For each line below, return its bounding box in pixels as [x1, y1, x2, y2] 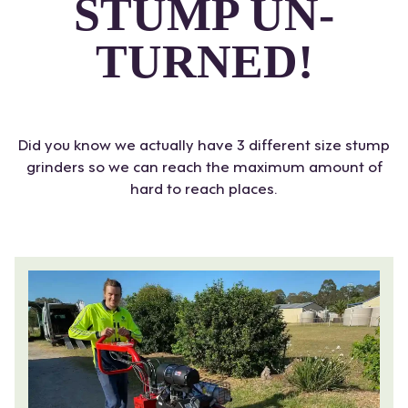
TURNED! [95, 36, 313, 88]
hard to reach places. [130, 176, 278, 199]
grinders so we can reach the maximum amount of [25, 154, 382, 178]
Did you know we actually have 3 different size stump [18, 132, 390, 156]
